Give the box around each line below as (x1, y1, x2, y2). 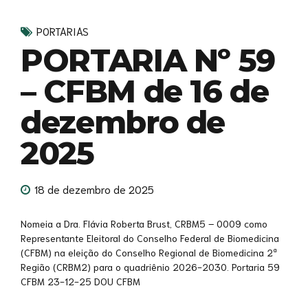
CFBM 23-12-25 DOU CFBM (21, 275, 140, 288)
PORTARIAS (36, 23, 89, 38)
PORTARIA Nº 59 (21, 41, 276, 79)
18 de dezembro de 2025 (34, 182, 154, 197)
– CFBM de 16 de (21, 71, 269, 110)
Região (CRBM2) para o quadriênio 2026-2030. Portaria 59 (21, 261, 280, 274)
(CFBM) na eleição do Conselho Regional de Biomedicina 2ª (21, 246, 277, 259)
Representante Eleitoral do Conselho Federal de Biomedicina (21, 232, 279, 245)
